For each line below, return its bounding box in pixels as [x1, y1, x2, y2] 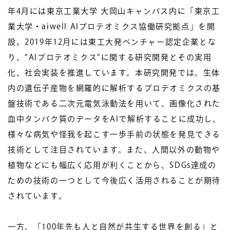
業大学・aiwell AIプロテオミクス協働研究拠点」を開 [8, 23, 216, 30]
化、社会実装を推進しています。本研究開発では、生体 [8, 69, 220, 76]
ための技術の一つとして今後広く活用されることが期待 [8, 177, 221, 184]
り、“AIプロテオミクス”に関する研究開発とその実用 [8, 53, 212, 61]
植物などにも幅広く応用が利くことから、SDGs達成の [8, 161, 217, 169]
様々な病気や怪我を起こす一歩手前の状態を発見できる [8, 130, 221, 138]
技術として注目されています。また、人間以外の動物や [8, 146, 221, 154]
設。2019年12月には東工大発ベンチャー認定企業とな [8, 38, 217, 46]
